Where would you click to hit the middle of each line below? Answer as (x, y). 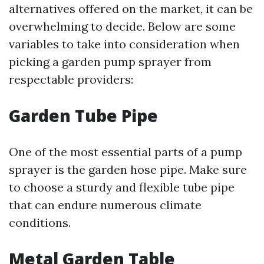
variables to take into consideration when (124, 44)
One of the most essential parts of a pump (126, 152)
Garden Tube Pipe (83, 116)
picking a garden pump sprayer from (110, 62)
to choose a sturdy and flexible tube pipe (122, 187)
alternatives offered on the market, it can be (131, 9)
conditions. (40, 223)
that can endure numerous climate (105, 205)
